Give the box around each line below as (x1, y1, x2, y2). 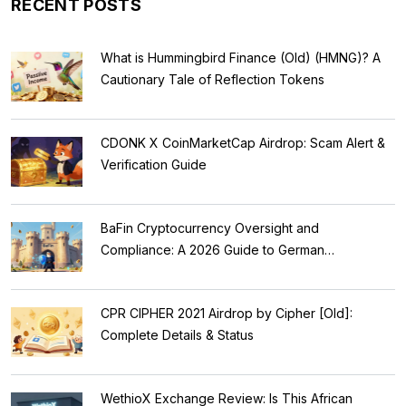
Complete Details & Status (101, 326, 254, 343)
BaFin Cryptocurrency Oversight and (101, 219, 319, 236)
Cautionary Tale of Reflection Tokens (101, 71, 324, 87)
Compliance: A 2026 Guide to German (101, 241, 324, 257)
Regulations (101, 263, 170, 279)
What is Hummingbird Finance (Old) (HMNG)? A (101, 49, 381, 65)
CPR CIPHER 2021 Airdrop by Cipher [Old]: (101, 304, 353, 321)
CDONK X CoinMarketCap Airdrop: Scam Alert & (101, 134, 385, 150)
